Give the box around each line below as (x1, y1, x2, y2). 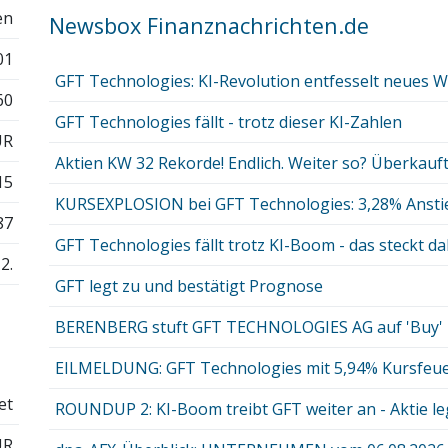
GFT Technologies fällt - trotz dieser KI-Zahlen (54, 111, 402, 134)
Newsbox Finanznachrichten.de (49, 10, 369, 40)
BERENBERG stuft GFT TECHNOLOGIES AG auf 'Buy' (54, 316, 443, 339)
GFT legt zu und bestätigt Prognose (54, 275, 323, 298)
